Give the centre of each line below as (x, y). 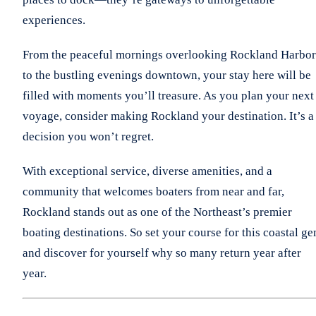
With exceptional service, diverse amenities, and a (147, 171)
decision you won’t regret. (88, 136)
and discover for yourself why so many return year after (162, 253)
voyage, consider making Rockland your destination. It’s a (168, 116)
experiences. (54, 20)
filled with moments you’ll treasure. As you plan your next (168, 95)
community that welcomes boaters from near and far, (153, 191)
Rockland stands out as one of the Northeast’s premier (157, 212)
